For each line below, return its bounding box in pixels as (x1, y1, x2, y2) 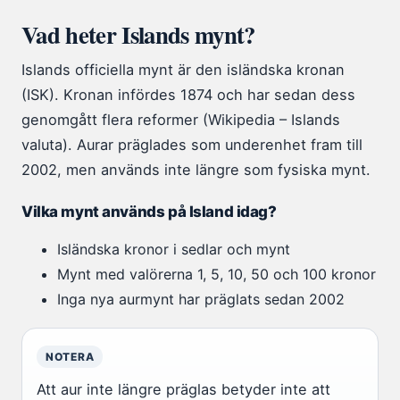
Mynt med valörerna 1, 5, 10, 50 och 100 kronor (57, 265, 376, 284)
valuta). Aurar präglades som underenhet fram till (21, 136, 362, 154)
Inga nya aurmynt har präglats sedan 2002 (57, 290, 345, 309)
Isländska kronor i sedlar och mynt (57, 240, 290, 259)
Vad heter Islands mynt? (21, 17, 255, 53)
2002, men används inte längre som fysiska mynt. (21, 161, 371, 179)
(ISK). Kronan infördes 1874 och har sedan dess (21, 86, 355, 104)
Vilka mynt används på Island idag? (21, 203, 277, 221)
